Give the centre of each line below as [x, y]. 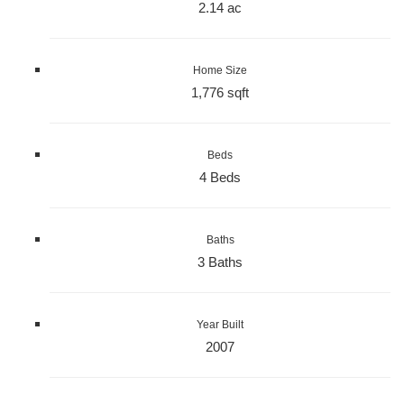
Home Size [220, 71]
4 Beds [220, 178]
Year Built [220, 325]
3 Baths [220, 262]
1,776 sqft [220, 93]
